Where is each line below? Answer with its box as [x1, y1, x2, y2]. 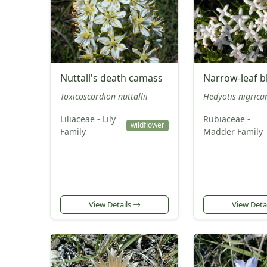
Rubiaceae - [203, 113, 250, 125]
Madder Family [203, 126, 263, 138]
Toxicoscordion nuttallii [60, 91, 148, 103]
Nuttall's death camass [60, 72, 163, 85]
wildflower [130, 120, 164, 131]
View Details [88, 198, 133, 210]
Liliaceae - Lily [60, 113, 116, 125]
